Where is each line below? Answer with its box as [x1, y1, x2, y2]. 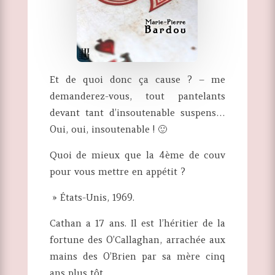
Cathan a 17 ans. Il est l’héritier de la [49, 217, 226, 230]
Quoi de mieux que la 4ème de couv [49, 149, 226, 161]
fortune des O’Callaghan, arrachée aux [49, 234, 226, 246]
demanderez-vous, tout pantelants [49, 90, 226, 103]
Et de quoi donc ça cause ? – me [49, 74, 226, 86]
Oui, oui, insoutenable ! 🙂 [49, 123, 167, 136]
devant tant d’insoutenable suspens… [49, 107, 226, 119]
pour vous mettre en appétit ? [49, 166, 185, 178]
